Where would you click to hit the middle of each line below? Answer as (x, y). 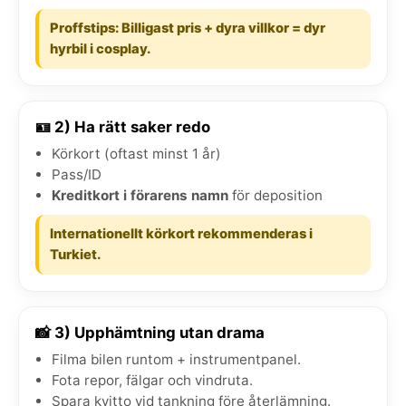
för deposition (275, 195)
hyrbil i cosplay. (100, 48)
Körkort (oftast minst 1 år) (136, 153)
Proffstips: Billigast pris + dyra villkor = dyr (188, 28)
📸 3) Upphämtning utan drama (150, 332)
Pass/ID (77, 174)
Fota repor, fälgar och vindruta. (152, 380)
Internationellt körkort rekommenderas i (181, 233)
